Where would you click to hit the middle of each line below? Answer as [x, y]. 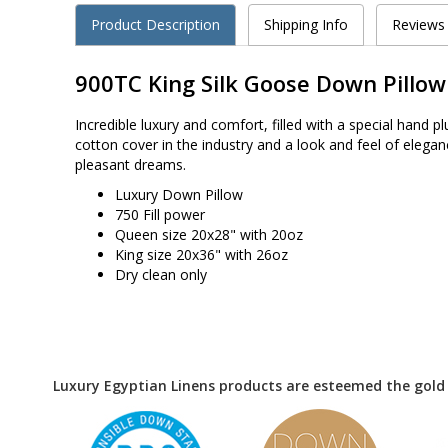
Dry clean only [161, 274]
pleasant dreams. [130, 164]
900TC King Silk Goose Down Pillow [260, 82]
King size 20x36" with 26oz [201, 254]
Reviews [418, 24]
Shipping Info [306, 24]
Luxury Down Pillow [179, 194]
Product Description [155, 24]
